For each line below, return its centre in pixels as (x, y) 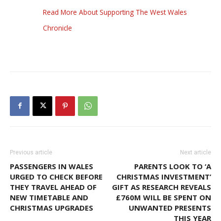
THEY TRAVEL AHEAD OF (53, 187)
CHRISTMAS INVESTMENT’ (164, 176)
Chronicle (57, 28)
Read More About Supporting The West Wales (115, 12)
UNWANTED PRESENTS (170, 207)
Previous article (31, 152)
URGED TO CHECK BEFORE (56, 176)
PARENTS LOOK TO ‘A (173, 166)
